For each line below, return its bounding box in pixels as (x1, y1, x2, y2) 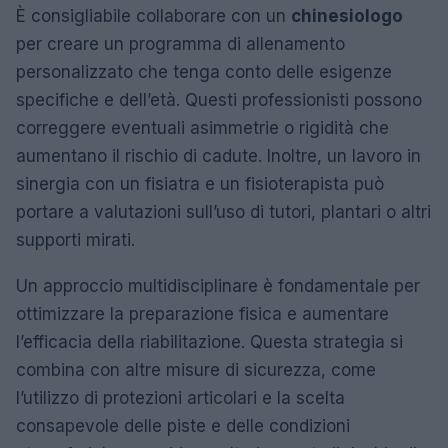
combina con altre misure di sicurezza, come (16, 359, 376, 380)
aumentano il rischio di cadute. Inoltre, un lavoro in (16, 145, 421, 166)
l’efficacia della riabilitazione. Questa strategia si (16, 331, 403, 352)
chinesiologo (291, 5, 403, 26)
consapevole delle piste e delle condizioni (16, 415, 350, 436)
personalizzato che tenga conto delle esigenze (16, 61, 392, 82)
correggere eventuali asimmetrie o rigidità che (16, 117, 389, 138)
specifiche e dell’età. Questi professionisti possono (16, 89, 422, 110)
